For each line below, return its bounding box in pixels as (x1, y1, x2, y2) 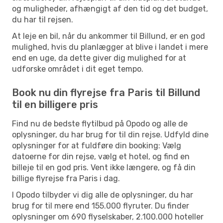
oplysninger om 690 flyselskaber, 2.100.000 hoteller (12, 212, 204, 222)
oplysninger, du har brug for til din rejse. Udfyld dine (12, 129, 209, 139)
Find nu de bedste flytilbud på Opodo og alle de (12, 118, 188, 128)
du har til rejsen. (12, 14, 73, 24)
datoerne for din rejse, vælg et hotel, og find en (12, 151, 190, 161)
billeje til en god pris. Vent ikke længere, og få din (12, 162, 196, 172)
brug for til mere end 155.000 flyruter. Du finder (12, 201, 189, 211)
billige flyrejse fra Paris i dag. (12, 173, 120, 183)
